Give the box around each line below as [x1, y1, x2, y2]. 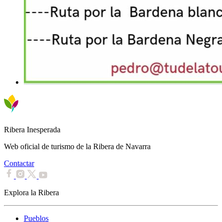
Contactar [4, 159, 34, 167]
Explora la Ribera [4, 188, 59, 197]
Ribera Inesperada [4, 125, 60, 134]
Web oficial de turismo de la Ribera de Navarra [4, 142, 151, 151]
